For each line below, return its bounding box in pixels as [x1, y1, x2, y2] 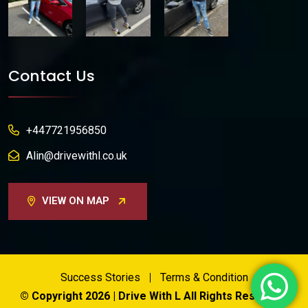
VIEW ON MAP [42, 195, 109, 208]
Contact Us [8, 65, 95, 87]
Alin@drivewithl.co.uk [26, 149, 127, 163]
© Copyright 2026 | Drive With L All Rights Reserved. [19, 289, 289, 303]
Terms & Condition [159, 271, 248, 285]
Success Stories [60, 271, 140, 285]
